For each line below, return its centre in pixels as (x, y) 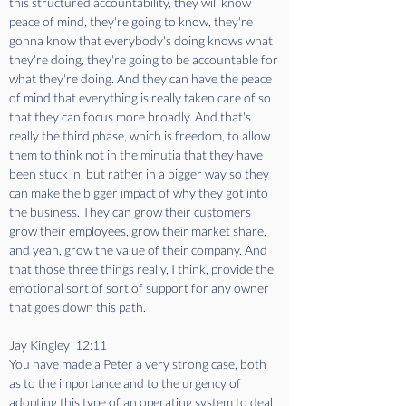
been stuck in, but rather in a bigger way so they (140, 174)
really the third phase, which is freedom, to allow (141, 135)
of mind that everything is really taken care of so (141, 97)
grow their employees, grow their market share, (139, 231)
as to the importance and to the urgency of (126, 383)
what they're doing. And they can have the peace (142, 78)
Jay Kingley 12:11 (61, 345)
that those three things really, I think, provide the (143, 269)
